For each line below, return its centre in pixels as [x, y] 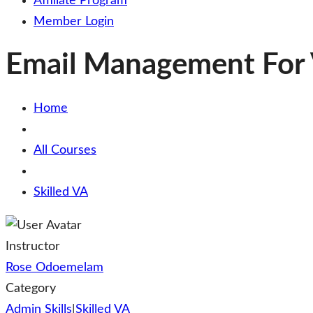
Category [31, 289]
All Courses [65, 150]
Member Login [74, 22]
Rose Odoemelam [54, 268]
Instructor [33, 247]
